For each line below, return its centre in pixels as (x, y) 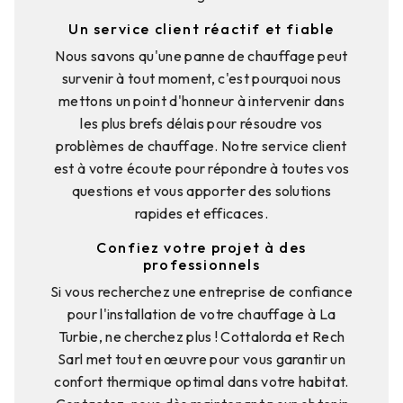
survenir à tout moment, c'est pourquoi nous (201, 79)
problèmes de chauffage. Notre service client (201, 146)
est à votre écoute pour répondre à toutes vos (201, 169)
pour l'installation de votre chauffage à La (201, 314)
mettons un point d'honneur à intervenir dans (201, 101)
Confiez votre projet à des (201, 248)
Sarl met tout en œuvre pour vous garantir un (201, 359)
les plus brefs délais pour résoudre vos (201, 124)
